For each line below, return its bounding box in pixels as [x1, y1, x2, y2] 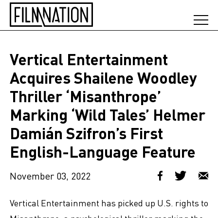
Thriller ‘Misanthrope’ [10, 86, 161, 106]
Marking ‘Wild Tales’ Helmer [10, 105, 205, 125]
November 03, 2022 [10, 169, 91, 182]
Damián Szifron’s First [10, 123, 163, 143]
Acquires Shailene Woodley [10, 68, 197, 88]
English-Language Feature [10, 142, 196, 162]
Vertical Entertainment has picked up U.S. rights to [10, 197, 208, 208]
